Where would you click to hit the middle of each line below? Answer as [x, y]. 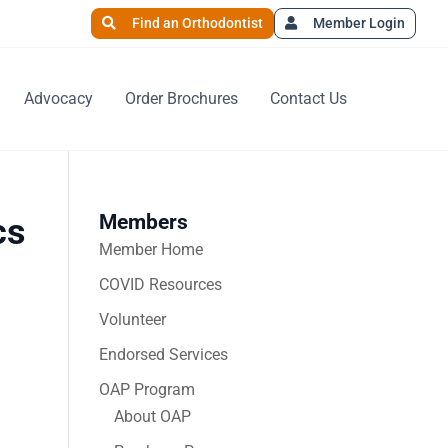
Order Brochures [181, 98]
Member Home [150, 249]
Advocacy [58, 98]
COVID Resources [160, 284]
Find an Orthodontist [197, 23]
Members [143, 222]
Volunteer [132, 319]
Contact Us [308, 98]
